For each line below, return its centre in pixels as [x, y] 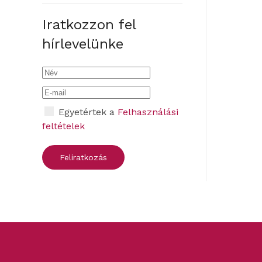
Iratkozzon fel [89, 25]
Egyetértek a [87, 112]
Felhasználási [148, 112]
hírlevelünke [83, 44]
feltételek [63, 126]
